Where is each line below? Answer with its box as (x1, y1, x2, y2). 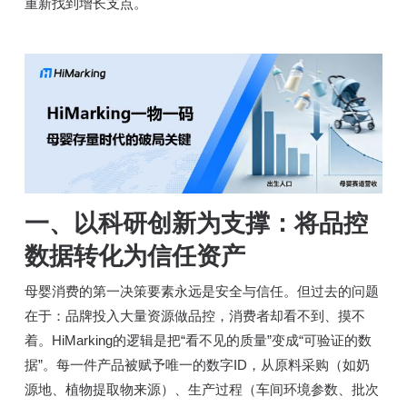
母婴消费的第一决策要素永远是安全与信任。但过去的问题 (24, 283, 379, 299)
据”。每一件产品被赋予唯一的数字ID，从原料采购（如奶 (24, 356, 370, 372)
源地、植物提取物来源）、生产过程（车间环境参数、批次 (24, 381, 379, 397)
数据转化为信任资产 (24, 242, 245, 270)
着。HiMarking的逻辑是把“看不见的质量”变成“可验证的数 (24, 332, 372, 348)
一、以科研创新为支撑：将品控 (24, 209, 368, 237)
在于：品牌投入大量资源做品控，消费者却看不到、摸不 (24, 307, 365, 323)
